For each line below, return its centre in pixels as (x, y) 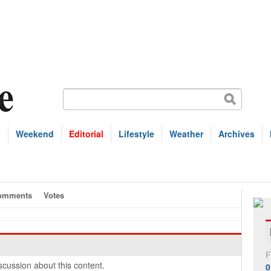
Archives (237, 134)
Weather (186, 134)
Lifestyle (136, 134)
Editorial (86, 134)
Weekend (35, 134)
